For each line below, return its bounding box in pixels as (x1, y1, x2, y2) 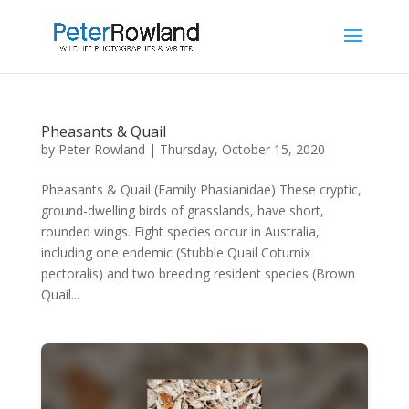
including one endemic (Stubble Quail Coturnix (40, 244, 310, 261)
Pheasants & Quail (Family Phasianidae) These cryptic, (40, 181, 362, 198)
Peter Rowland (58, 141, 145, 158)
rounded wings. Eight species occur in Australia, (40, 223, 320, 240)
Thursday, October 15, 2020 (159, 141, 325, 158)
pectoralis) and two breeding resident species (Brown (40, 265, 355, 282)
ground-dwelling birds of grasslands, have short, (40, 202, 324, 219)
